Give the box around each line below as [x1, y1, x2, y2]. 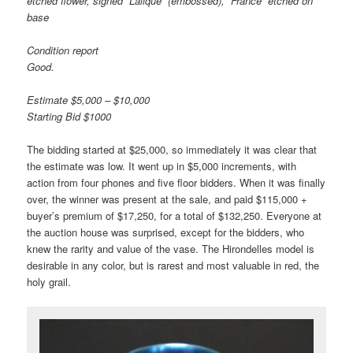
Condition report [27, 42, 99, 58]
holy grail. [27, 273, 72, 289]
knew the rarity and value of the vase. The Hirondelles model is [27, 240, 315, 256]
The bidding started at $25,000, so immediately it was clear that [27, 141, 318, 157]
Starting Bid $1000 [27, 108, 112, 124]
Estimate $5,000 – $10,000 [27, 91, 150, 107]
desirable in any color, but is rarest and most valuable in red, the [27, 257, 320, 273]
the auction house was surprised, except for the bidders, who [27, 224, 305, 240]
